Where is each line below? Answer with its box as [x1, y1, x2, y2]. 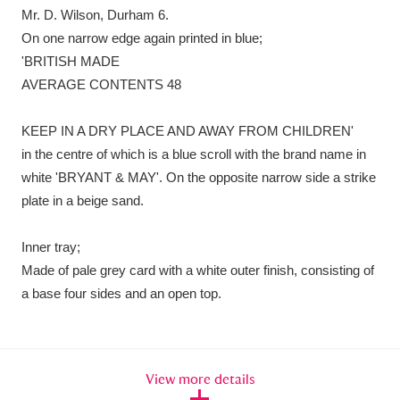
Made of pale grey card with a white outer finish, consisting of [21, 262, 374, 278]
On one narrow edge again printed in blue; [21, 30, 262, 46]
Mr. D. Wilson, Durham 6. [21, 7, 169, 22]
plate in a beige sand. [21, 193, 144, 208]
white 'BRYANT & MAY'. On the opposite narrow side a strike [21, 170, 376, 185]
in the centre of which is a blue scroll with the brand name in [21, 146, 366, 162]
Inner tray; [21, 239, 80, 254]
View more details [145, 371, 255, 387]
